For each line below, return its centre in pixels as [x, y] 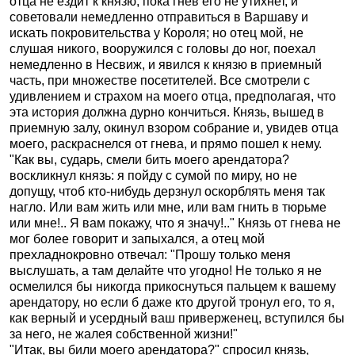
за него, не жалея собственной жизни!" [124, 334]
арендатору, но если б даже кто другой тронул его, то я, [172, 302]
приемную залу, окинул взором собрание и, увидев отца [174, 128]
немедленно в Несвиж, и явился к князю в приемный [166, 65]
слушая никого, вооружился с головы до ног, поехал [162, 49]
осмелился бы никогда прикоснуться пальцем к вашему [173, 286]
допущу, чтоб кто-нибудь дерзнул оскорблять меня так [167, 191]
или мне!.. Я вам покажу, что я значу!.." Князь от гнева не [175, 223]
